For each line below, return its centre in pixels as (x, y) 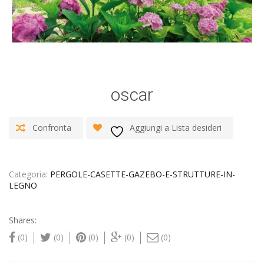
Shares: (23, 220)
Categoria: (29, 174)
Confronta (52, 128)
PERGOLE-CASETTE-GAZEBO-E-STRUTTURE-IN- (143, 174)
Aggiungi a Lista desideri (176, 128)
